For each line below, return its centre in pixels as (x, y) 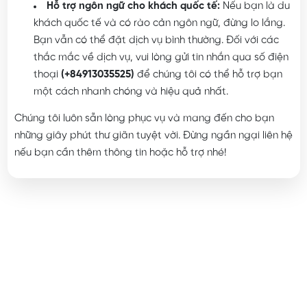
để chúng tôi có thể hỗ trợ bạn (208, 75)
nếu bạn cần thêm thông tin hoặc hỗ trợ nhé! (120, 153)
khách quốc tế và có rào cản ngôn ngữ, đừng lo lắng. (159, 24)
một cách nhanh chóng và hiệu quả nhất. (131, 92)
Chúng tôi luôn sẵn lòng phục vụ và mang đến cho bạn (144, 119)
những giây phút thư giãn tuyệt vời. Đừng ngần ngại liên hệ (153, 136)
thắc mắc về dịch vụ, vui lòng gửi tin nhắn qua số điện (161, 58)
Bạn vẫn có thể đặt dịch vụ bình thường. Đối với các (156, 41)
